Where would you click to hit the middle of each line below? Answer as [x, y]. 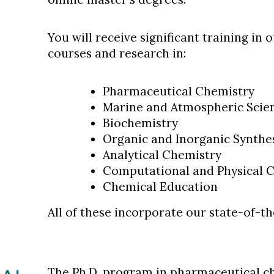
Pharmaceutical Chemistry [178, 91]
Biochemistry [140, 123]
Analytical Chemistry [162, 155]
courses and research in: [117, 54]
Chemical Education [160, 187]
